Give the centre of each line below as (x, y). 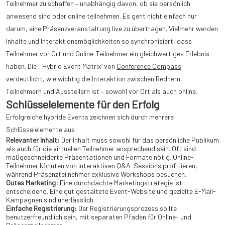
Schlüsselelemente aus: (42, 130)
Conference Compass (149, 66)
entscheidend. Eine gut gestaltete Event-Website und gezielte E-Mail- (111, 191)
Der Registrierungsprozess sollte (127, 208)
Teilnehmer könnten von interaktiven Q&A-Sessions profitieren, (102, 166)
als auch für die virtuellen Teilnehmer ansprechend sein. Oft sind (101, 149)
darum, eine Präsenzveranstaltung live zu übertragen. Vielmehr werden (112, 29)
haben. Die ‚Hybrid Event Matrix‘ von (61, 66)
